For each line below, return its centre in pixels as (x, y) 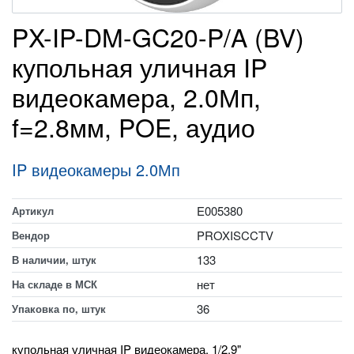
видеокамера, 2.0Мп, (136, 96)
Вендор (31, 235)
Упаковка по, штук (59, 309)
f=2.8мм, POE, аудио (134, 126)
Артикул (33, 211)
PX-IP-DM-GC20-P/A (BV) (158, 36)
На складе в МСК (55, 284)
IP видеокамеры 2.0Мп (96, 169)
